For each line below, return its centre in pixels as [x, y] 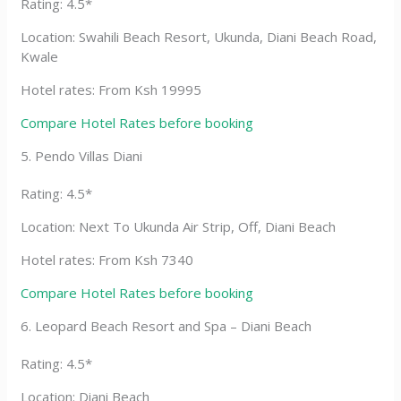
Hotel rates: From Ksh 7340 [107, 259]
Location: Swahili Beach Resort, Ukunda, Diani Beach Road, [199, 36]
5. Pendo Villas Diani [82, 155]
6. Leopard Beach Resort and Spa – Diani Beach [166, 325]
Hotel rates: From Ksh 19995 [111, 89]
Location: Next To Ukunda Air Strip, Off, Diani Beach [179, 226]
